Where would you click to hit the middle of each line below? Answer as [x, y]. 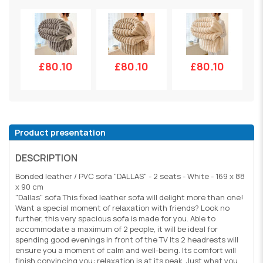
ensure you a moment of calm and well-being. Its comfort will [126, 250]
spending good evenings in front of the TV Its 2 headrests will [127, 239]
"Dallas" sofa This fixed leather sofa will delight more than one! [129, 197]
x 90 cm [29, 186]
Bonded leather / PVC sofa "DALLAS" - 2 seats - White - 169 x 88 [130, 176]
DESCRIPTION [46, 158]
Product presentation [60, 132]
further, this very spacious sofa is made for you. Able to [115, 218]
